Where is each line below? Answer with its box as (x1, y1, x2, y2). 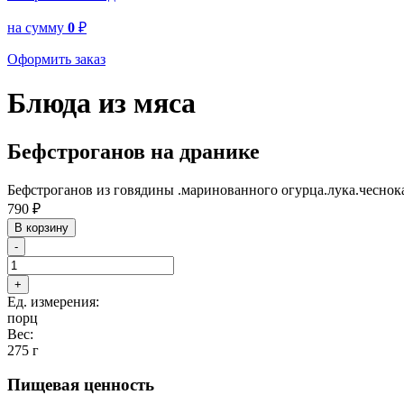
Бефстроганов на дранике (7, 139, 260, 163)
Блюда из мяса (7, 87, 196, 120)
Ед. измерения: (7, 293, 99, 309)
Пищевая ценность (7, 375, 154, 395)
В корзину (14, 220, 69, 234)
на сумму (7, 19, 68, 35)
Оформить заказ (7, 50, 106, 67)
